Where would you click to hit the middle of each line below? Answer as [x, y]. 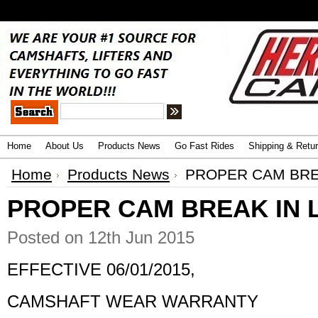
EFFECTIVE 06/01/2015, [101, 269]
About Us [65, 146]
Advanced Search [221, 114]
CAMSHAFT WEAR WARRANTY [133, 301]
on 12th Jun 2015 [130, 237]
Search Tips [281, 114]
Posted [36, 237]
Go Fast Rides [204, 146]
